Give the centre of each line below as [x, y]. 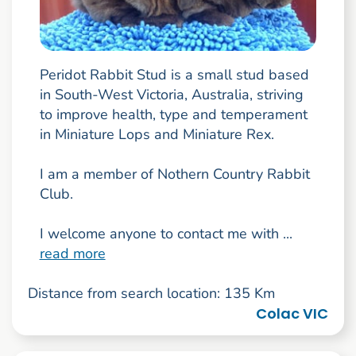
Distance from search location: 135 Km [151, 294]
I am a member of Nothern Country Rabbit [174, 174]
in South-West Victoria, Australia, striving [171, 95]
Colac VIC [292, 314]
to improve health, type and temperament [173, 115]
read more [72, 254]
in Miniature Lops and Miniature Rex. [157, 135]
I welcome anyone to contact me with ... [166, 234]
